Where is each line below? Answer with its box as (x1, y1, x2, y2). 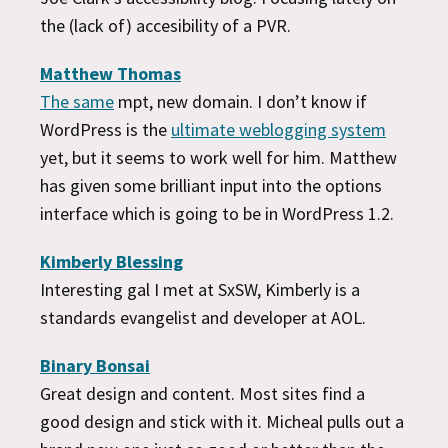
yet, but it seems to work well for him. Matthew (40, 145, 397, 169)
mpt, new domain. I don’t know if (114, 89, 367, 113)
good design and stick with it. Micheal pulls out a (40, 409, 404, 433)
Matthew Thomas (40, 61, 181, 85)
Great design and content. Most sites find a (40, 381, 365, 405)
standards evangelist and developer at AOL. (40, 305, 366, 329)
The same (40, 89, 114, 113)
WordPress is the (40, 117, 171, 141)
